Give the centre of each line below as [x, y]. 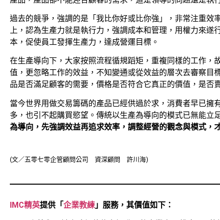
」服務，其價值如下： [134, 205]
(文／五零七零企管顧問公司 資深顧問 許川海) [79, 160]
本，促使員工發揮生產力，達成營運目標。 [84, 42]
